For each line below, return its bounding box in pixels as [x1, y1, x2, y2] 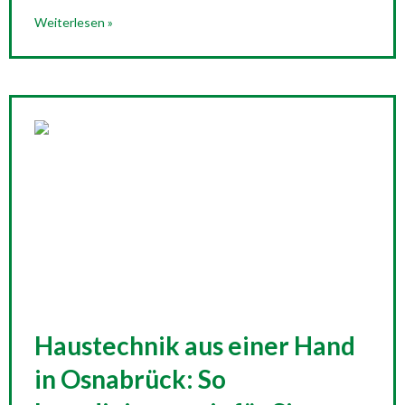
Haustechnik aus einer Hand [34, 330, 355, 361]
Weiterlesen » [34, 14, 113, 30]
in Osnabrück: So [34, 363, 226, 394]
